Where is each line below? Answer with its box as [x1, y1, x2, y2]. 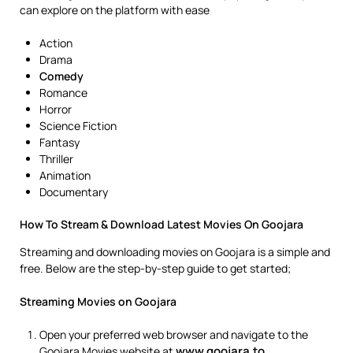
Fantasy [39, 135, 80, 150]
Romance [39, 85, 87, 100]
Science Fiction [39, 118, 117, 133]
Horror [39, 102, 72, 117]
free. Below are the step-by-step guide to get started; [20, 261, 291, 276]
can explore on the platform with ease [20, 2, 210, 17]
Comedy [39, 69, 84, 84]
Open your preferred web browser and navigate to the [39, 327, 308, 342]
